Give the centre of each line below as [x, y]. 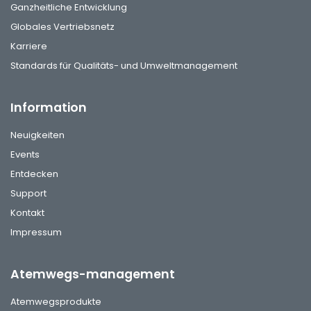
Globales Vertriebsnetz [62, 27]
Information [49, 108]
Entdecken [34, 174]
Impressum [36, 233]
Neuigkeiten [37, 135]
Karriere [29, 47]
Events [25, 155]
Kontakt [27, 213]
